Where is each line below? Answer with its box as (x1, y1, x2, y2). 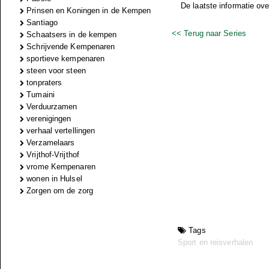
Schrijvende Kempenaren (24, 42, 115, 51)
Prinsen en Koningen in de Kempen (24, 6, 151, 15)
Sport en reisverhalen (178, 238, 253, 247)
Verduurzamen (24, 102, 77, 111)
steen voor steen (24, 66, 86, 75)
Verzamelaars (24, 138, 75, 147)
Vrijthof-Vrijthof (24, 150, 79, 159)
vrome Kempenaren (24, 162, 95, 171)
